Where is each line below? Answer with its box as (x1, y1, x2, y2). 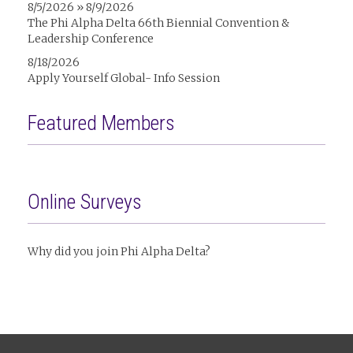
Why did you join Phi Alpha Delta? (28, 244, 210, 258)
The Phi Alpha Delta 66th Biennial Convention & (28, 16, 289, 30)
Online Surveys (28, 190, 142, 214)
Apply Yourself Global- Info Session (28, 71, 220, 85)
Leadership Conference (28, 32, 154, 46)
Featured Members (28, 111, 175, 135)
